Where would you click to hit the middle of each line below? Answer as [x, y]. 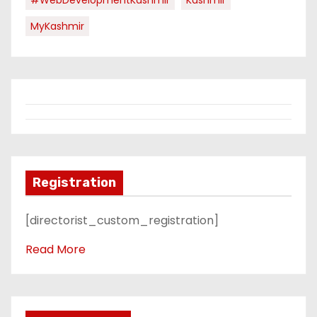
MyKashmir [57, 26]
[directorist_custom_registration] [122, 220]
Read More [56, 249]
